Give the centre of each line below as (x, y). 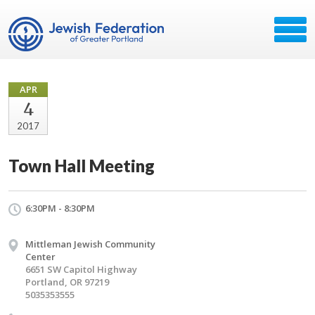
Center (40, 257)
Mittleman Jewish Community (90, 244)
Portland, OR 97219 (67, 282)
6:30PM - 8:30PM (60, 208)
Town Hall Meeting (82, 166)
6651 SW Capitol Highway (81, 269)
